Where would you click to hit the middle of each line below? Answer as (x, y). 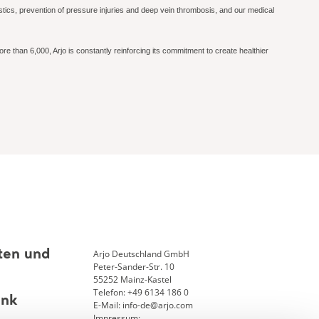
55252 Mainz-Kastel (132, 280)
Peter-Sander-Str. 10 (134, 267)
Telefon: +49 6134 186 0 (141, 293)
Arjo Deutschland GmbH (141, 254)
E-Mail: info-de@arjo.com (143, 305)
